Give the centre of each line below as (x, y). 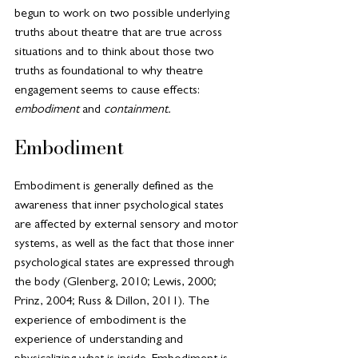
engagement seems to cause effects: (109, 91)
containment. (136, 110)
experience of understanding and (100, 340)
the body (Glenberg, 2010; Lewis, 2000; (117, 283)
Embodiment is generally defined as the (115, 187)
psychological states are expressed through (126, 264)
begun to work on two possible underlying (123, 14)
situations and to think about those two (116, 53)
